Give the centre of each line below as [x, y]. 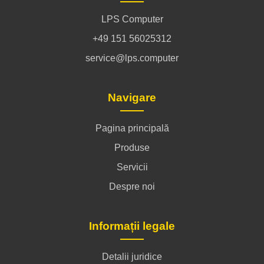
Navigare [132, 97]
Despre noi [132, 186]
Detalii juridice [132, 256]
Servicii [132, 167]
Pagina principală [132, 128]
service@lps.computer [132, 58]
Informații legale [132, 226]
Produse [132, 147]
